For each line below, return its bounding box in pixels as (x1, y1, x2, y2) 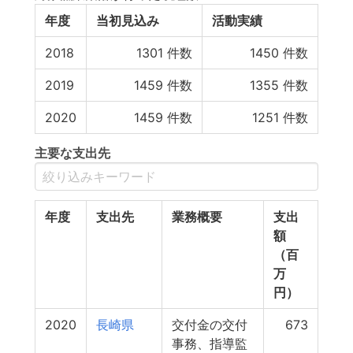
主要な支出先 (35, 145, 110, 161)
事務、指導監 (172, 336, 247, 351)
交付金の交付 (172, 317, 247, 333)
